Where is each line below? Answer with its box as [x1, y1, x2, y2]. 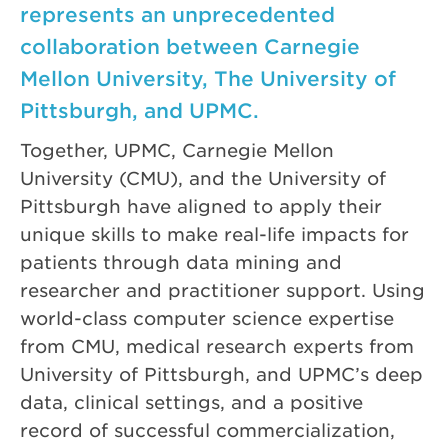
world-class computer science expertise [20, 307, 394, 330]
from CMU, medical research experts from [20, 335, 414, 358]
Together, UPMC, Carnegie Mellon [20, 139, 334, 162]
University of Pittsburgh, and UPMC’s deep [20, 363, 423, 386]
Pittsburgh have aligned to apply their [20, 195, 382, 218]
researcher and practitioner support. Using [20, 279, 425, 302]
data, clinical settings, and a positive [20, 391, 363, 414]
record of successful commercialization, [20, 419, 395, 442]
